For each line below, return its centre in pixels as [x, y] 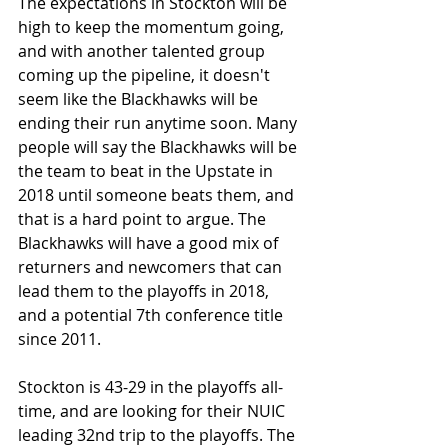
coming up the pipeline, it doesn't [146, 75]
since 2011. [59, 339]
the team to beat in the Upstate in [147, 171]
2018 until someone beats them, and [158, 195]
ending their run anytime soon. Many [159, 123]
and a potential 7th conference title [152, 315]
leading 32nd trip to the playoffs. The [158, 435]
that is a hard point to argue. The [144, 219]
